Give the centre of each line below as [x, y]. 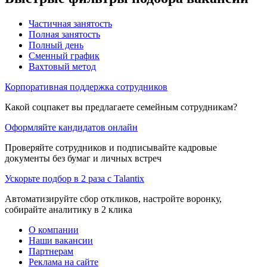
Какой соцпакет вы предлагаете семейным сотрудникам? [121, 107]
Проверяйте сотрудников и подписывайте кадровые [111, 147]
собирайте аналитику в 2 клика [69, 209]
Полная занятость [64, 34]
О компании [54, 229]
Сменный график [64, 55]
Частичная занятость [70, 23]
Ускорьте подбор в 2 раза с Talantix [74, 178]
